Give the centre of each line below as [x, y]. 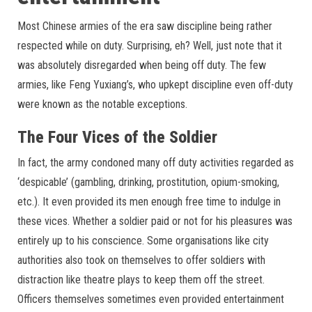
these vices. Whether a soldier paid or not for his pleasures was [155, 221]
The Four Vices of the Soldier [117, 137]
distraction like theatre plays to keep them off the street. [141, 279]
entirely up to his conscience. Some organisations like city [143, 240]
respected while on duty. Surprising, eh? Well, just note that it [150, 45]
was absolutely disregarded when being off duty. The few [142, 65]
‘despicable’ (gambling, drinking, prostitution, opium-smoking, [148, 182]
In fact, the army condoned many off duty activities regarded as [156, 162]
